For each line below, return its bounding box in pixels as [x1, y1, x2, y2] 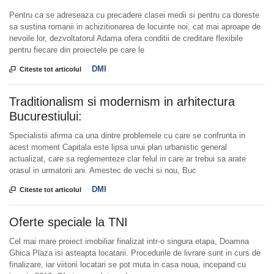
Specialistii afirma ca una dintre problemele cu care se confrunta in [9, 131, 245, 140]
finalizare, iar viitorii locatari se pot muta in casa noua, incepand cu [9, 260, 246, 269]
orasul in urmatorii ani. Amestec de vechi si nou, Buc [9, 166, 196, 175]
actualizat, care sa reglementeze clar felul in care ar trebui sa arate [9, 154, 246, 163]
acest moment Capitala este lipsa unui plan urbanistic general [9, 143, 227, 152]
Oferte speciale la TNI [9, 215, 128, 229]
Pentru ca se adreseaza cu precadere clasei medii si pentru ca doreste [9, 10, 259, 20]
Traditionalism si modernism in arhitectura [9, 95, 235, 108]
